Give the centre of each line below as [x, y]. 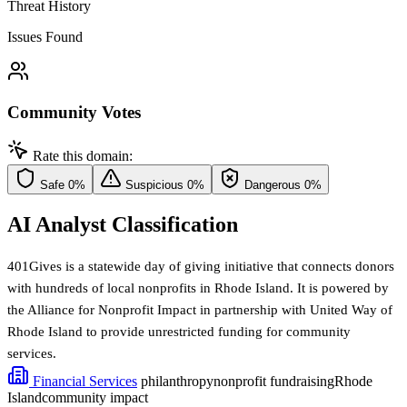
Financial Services [83, 382]
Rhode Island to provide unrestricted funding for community [179, 332]
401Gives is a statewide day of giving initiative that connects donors [201, 267]
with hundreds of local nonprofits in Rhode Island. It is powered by [198, 288]
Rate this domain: [83, 156]
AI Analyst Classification [123, 225]
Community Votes [74, 112]
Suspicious [154, 185]
